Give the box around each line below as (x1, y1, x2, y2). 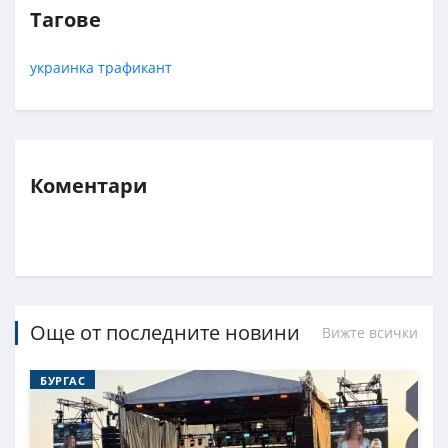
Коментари (30, 171, 147, 199)
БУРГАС (40, 372, 86, 388)
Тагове (30, 5, 101, 33)
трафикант (98, 57, 172, 77)
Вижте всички (322, 322, 418, 342)
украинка (30, 57, 94, 77)
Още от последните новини (30, 318, 300, 346)
